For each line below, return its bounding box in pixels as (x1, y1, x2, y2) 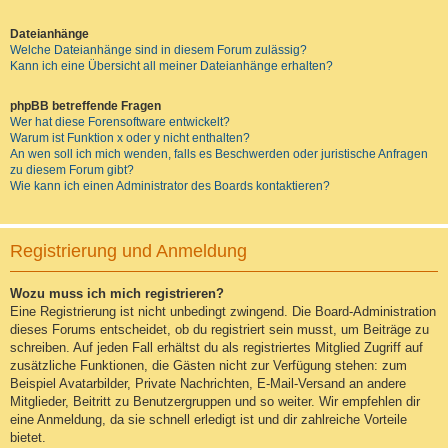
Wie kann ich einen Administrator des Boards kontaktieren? (10, 179, 330, 194)
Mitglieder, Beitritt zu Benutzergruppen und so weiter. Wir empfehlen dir (10, 394, 420, 410)
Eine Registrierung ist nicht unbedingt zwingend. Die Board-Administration (10, 304, 436, 320)
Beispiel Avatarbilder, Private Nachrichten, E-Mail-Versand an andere (10, 376, 406, 392)
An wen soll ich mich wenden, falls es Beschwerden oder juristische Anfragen (10, 147, 428, 162)
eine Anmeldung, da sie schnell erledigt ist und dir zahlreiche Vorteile (10, 412, 407, 428)
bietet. (10, 430, 46, 446)
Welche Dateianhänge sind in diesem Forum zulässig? (10, 43, 307, 58)
